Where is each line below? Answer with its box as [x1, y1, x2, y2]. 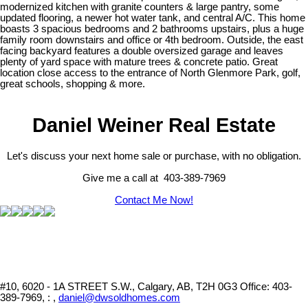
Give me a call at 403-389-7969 [82, 173, 225, 184]
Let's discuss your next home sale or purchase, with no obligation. [7, 151, 301, 162]
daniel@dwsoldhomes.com [58, 292, 180, 304]
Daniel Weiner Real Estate [32, 113, 276, 137]
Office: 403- [240, 281, 292, 293]
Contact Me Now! [115, 195, 193, 206]
